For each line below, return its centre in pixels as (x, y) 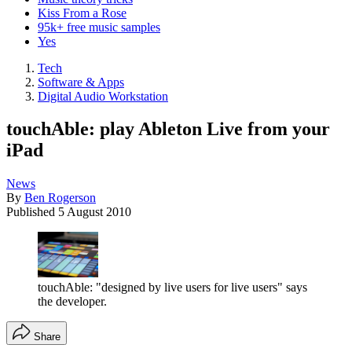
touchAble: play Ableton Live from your (168, 129)
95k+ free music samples (99, 27)
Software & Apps (81, 82)
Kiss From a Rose (82, 13)
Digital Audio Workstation (103, 96)
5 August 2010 (95, 212)
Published (32, 212)
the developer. (72, 301)
